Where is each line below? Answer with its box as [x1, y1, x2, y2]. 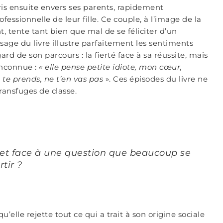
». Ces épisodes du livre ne [103, 74, 208, 84]
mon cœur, [139, 62, 182, 72]
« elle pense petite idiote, [39, 62, 137, 72]
